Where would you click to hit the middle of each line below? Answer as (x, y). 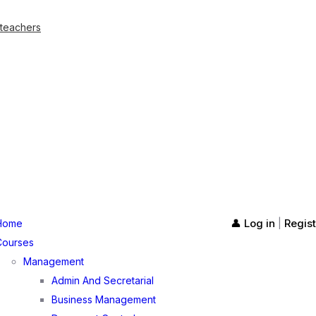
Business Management (104, 299)
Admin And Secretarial (103, 280)
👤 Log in (253, 223)
